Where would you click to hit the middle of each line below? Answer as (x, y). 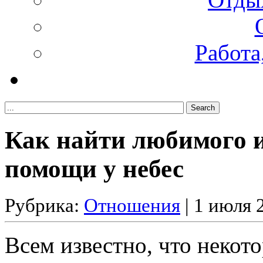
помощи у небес (94, 168)
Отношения (132, 205)
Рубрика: (44, 205)
